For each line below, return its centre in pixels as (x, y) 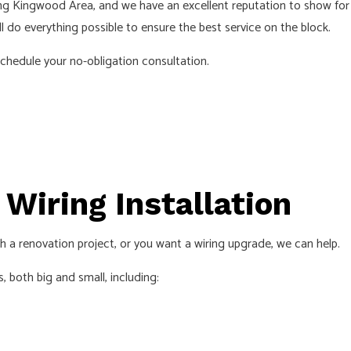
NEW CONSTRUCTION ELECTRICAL (168, 44)
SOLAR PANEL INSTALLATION (152, 71)
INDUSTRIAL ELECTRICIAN (143, 16)
